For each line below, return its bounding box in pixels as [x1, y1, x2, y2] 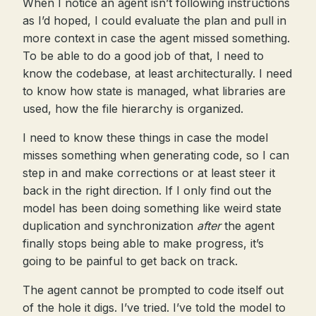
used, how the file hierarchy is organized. [23, 102, 243, 116]
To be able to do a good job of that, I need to [23, 49, 264, 63]
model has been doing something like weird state [23, 201, 281, 215]
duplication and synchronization [23, 219, 197, 233]
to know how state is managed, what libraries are [23, 84, 286, 98]
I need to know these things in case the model [23, 130, 268, 145]
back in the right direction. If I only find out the [23, 183, 272, 197]
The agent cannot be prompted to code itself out [23, 283, 284, 297]
